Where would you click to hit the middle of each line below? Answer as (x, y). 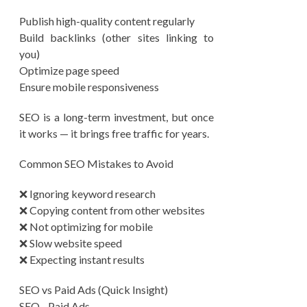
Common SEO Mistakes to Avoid (96, 163)
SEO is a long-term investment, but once (116, 117)
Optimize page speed (69, 70)
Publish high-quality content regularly (107, 21)
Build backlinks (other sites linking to (116, 37)
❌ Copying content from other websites (112, 210)
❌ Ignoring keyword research (87, 194)
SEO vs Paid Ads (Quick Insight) (94, 290)
